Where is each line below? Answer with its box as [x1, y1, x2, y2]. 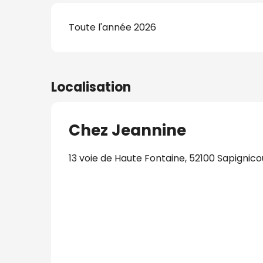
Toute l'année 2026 [69, 20, 157, 34]
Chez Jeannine [69, 119, 186, 141]
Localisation [51, 77, 131, 96]
